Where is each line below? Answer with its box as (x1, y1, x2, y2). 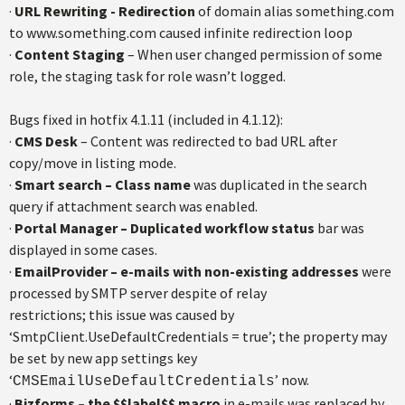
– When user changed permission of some (125, 45, 382, 63)
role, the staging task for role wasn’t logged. (9, 67, 286, 85)
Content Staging (14, 45, 125, 63)
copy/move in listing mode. (9, 154, 176, 172)
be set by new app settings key (9, 349, 197, 367)
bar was (315, 219, 364, 237)
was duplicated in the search (191, 175, 367, 193)
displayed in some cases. (9, 240, 157, 259)
